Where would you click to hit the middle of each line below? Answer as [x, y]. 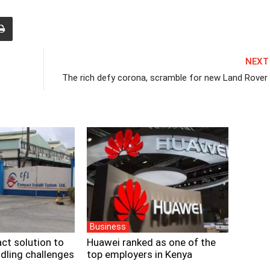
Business [108, 227]
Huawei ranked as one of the [151, 243]
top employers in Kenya [140, 255]
